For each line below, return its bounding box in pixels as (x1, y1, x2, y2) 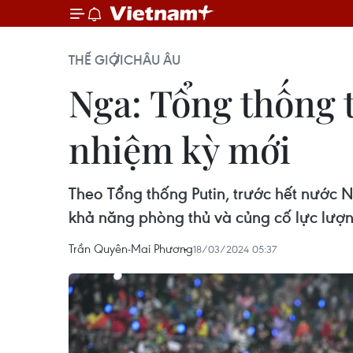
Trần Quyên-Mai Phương (69, 240, 193, 256)
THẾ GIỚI (69, 51, 124, 69)
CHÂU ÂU (124, 51, 180, 69)
